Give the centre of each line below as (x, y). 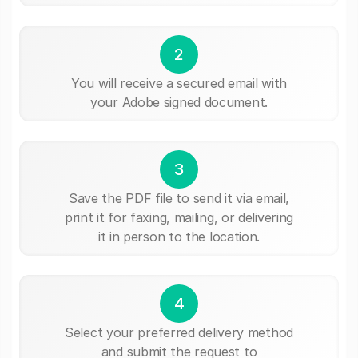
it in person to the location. (179, 236)
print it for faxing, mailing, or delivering (179, 217)
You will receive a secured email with (179, 83)
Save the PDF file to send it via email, (179, 198)
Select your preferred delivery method (179, 332)
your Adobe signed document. (179, 102)
